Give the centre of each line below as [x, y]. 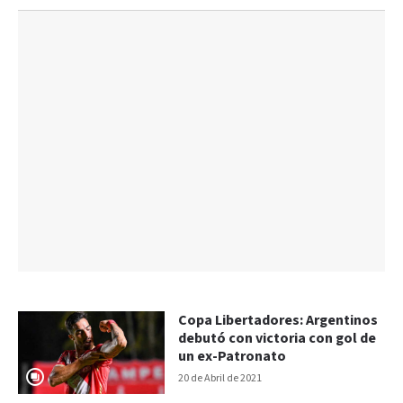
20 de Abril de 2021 [220, 378]
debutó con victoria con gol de [278, 338]
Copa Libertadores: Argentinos [278, 320]
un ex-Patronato [233, 356]
